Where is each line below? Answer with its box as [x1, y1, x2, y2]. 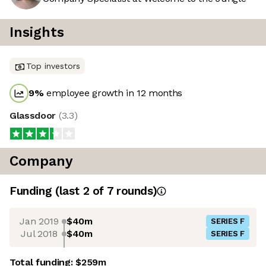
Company [9, 153, 73, 170]
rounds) [113, 184, 157, 198]
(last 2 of [55, 184, 107, 198]
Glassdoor [9, 110, 59, 122]
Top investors [26, 61, 80, 71]
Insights [9, 24, 64, 41]
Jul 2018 [21, 227, 58, 239]
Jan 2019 [20, 215, 59, 227]
